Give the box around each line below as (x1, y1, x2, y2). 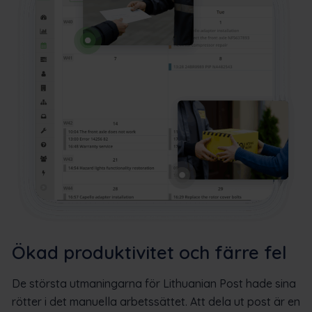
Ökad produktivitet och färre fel (12, 241, 287, 265)
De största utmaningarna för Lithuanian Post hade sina (12, 276, 296, 291)
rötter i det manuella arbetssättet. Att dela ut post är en (12, 295, 300, 309)
